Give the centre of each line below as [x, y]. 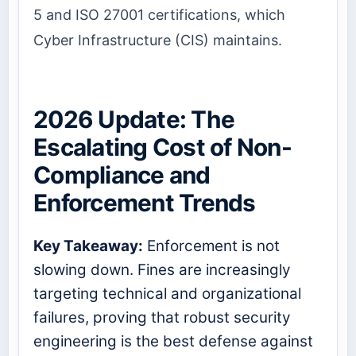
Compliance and [122, 174]
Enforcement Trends [145, 202]
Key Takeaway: [88, 246]
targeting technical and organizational [167, 293]
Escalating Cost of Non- [163, 147]
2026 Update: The [134, 119]
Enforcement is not [211, 246]
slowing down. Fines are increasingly [162, 269]
